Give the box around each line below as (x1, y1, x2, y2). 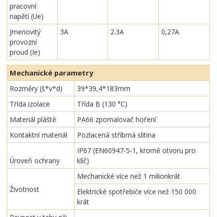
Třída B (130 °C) (77, 99, 128, 109)
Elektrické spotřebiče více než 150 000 (77, 187, 197, 197)
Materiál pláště (10, 115, 57, 124)
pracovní (10, 1, 37, 11)
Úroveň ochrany (10, 156, 60, 166)
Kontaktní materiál (10, 130, 68, 140)
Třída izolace (10, 99, 50, 109)
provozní (10, 37, 37, 47)
